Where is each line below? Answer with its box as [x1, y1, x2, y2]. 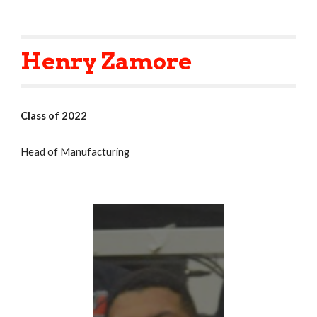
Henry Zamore [21, 47, 192, 76]
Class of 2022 [21, 110, 88, 122]
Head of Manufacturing [21, 146, 132, 158]
